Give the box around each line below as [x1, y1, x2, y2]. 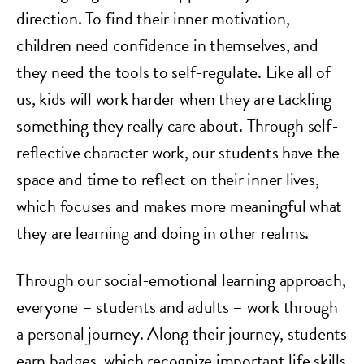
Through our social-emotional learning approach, [16, 266, 346, 293]
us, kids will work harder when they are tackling [16, 85, 331, 112]
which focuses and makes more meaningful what [16, 193, 342, 219]
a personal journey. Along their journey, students [16, 320, 347, 347]
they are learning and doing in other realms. [16, 219, 309, 246]
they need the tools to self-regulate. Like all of [16, 58, 331, 85]
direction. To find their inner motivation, [16, 5, 290, 32]
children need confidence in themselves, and [16, 32, 318, 58]
